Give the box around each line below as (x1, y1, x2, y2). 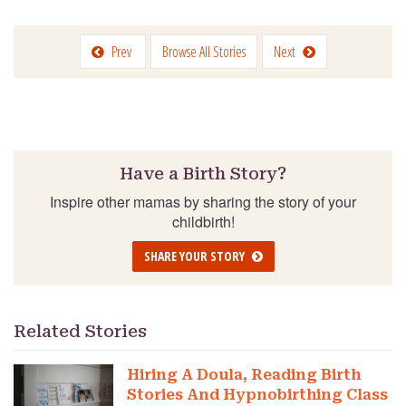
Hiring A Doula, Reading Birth (127, 365, 362, 383)
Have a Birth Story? (120, 163, 286, 183)
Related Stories (14, 321, 147, 341)
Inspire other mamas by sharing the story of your (50, 190, 356, 212)
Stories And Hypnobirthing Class (127, 385, 389, 403)
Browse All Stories (161, 41, 246, 62)
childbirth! (171, 210, 235, 232)
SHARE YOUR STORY (143, 246, 245, 265)
